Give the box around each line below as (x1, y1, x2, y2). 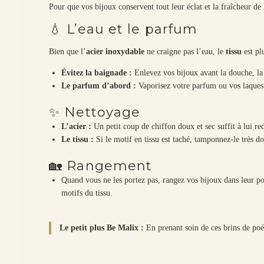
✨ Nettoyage (49, 104, 141, 120)
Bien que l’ (49, 47, 87, 56)
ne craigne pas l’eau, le (144, 47, 226, 56)
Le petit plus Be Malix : (60, 223, 144, 232)
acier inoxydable (86, 47, 145, 56)
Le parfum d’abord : (61, 81, 137, 90)
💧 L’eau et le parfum (49, 21, 198, 37)
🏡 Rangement (49, 157, 153, 174)
